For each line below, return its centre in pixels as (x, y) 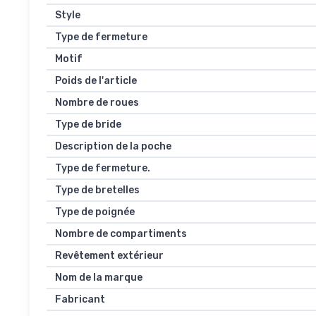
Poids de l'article (96, 81)
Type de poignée (95, 212)
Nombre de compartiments (121, 234)
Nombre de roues (97, 103)
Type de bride (88, 125)
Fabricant (80, 300)
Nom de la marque (99, 278)
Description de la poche (113, 147)
